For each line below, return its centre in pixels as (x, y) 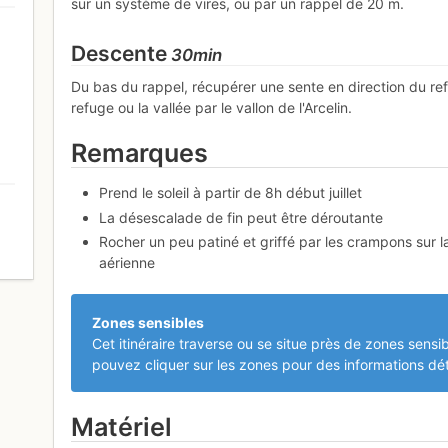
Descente (119, 53)
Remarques (140, 153)
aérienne (127, 263)
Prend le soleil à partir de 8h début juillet (231, 193)
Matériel (122, 427)
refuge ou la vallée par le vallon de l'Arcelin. (212, 108)
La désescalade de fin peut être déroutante (241, 217)
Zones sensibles (148, 322)
